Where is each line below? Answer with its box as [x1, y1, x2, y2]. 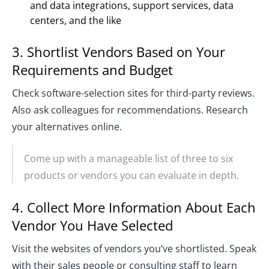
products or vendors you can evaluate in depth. [24, 169, 239, 183]
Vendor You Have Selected [12, 216, 173, 235]
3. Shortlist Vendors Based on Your [12, 43, 225, 61]
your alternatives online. [12, 120, 122, 134]
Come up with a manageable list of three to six [24, 152, 233, 166]
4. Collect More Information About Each [12, 198, 256, 217]
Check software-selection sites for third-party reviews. [12, 86, 255, 100]
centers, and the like [30, 14, 121, 28]
